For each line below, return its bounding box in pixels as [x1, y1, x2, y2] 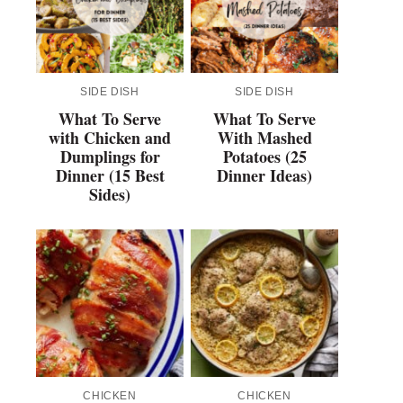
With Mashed [217, 126, 312, 150]
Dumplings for [59, 145, 160, 169]
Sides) [89, 183, 130, 207]
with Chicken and [49, 126, 171, 150]
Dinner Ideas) [217, 164, 312, 188]
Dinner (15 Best [55, 164, 165, 188]
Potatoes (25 [222, 145, 307, 169]
